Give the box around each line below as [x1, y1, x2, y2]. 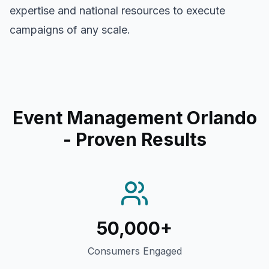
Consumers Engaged [87, 245, 182, 257]
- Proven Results [62, 128, 207, 150]
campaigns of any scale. [10, 23, 130, 36]
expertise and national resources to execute [10, 4, 225, 17]
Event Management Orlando [12, 107, 257, 128]
